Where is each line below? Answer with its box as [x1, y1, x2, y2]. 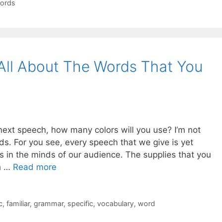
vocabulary [97, 199, 134, 208]
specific [67, 199, 93, 208]
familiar [6, 199, 30, 208]
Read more [13, 162, 56, 172]
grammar [33, 199, 63, 208]
